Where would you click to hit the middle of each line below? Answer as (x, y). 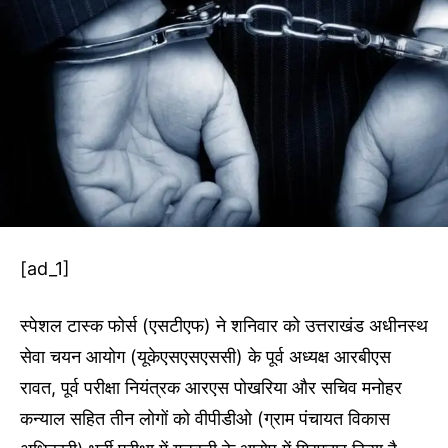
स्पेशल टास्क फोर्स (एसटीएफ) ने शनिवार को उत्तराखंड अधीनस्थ (224, 326)
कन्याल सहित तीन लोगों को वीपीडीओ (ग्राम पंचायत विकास (205, 419)
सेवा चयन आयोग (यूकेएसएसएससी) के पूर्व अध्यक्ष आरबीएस (205, 357)
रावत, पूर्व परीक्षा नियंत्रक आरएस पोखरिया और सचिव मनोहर (211, 388)
